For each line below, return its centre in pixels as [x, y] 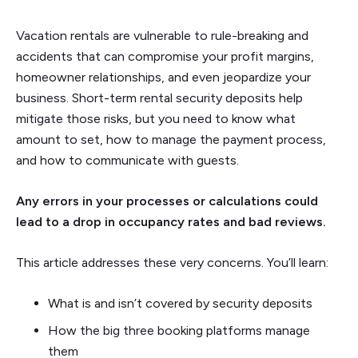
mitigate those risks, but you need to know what [156, 118]
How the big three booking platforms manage [179, 330]
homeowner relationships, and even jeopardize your [163, 77]
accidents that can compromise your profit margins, [165, 56]
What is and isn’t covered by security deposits [180, 303]
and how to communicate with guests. [129, 160]
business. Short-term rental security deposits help [159, 97]
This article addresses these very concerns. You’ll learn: [172, 262]
